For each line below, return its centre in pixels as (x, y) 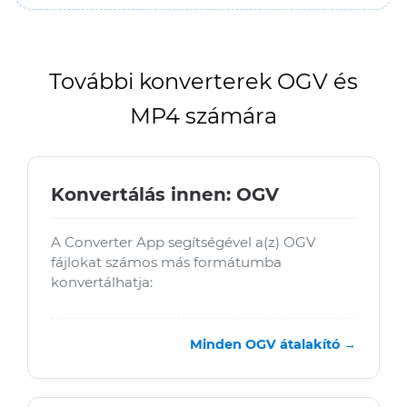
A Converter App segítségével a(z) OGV (184, 242)
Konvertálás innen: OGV (165, 194)
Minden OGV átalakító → (273, 344)
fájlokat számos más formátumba (166, 262)
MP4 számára (203, 116)
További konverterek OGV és (203, 81)
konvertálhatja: (102, 282)
